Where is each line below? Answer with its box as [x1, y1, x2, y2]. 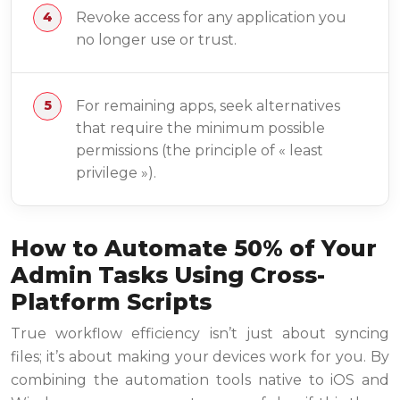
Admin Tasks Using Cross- [11, 261, 325, 288]
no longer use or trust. [76, 30, 237, 48]
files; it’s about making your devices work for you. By [11, 347, 389, 365]
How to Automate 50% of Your [11, 234, 377, 262]
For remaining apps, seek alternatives [76, 96, 340, 114]
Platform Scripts [11, 287, 212, 315]
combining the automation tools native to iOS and [11, 371, 389, 388]
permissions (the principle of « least [76, 141, 323, 159]
